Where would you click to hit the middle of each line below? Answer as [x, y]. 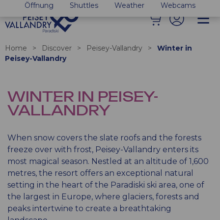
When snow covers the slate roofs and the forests [104, 138]
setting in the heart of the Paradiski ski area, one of [106, 185]
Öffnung [39, 5]
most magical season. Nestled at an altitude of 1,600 [108, 161]
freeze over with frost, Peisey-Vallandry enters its [103, 150]
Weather [130, 5]
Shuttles [84, 5]
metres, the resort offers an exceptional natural [100, 173]
